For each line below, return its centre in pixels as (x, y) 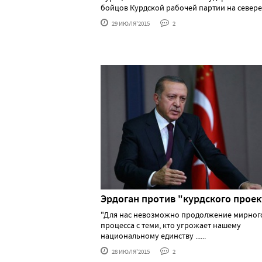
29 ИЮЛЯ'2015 (130, 23)
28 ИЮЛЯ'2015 (130, 252)
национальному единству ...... (153, 236)
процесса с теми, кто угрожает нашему (171, 225)
